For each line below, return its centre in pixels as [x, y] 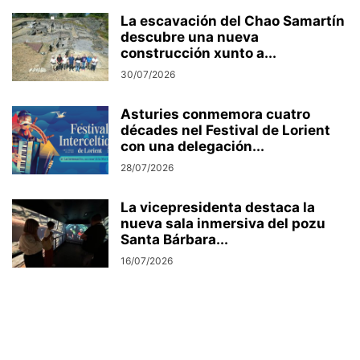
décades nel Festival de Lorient [225, 131]
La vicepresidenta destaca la [218, 208]
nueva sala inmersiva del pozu [223, 224]
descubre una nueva [190, 37]
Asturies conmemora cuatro [215, 115]
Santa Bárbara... [174, 240]
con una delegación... [192, 147]
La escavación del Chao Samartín [233, 21]
